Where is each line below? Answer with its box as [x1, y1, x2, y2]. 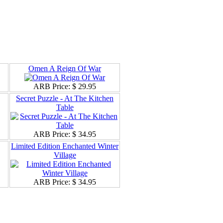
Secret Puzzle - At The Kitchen [16, 94, 113, 103]
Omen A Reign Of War [28, 64, 101, 73]
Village [53, 150, 76, 159]
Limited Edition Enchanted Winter [11, 141, 118, 150]
